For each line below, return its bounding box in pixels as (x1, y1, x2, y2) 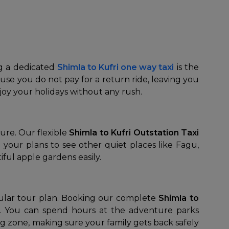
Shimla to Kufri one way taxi (57, 62, 174, 72)
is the (174, 62, 199, 72)
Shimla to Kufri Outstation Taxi (67, 128, 199, 138)
